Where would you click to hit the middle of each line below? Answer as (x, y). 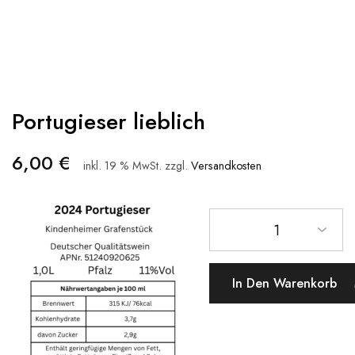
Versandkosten (226, 166)
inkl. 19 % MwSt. (122, 166)
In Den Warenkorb (286, 283)
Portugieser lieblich (109, 121)
